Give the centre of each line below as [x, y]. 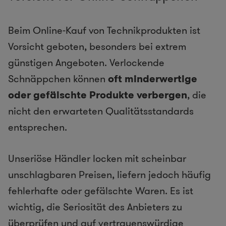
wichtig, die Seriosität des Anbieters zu [95, 207]
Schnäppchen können [58, 79]
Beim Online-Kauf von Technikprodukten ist [104, 31]
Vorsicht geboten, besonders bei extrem [97, 47]
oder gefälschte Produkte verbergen [98, 95]
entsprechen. [38, 127]
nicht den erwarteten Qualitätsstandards [101, 111]
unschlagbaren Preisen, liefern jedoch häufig [109, 175]
